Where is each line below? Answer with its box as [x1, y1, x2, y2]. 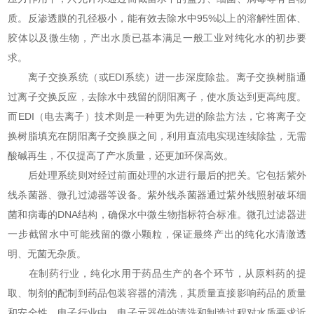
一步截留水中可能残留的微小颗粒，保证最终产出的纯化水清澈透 [8, 228, 306, 240]
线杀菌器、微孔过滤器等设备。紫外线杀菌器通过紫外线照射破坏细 [8, 189, 306, 201]
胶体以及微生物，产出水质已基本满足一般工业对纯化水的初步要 [8, 32, 306, 44]
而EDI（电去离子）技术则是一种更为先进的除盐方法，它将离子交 [8, 111, 306, 123]
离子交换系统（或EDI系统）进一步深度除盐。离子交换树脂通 [8, 71, 306, 83]
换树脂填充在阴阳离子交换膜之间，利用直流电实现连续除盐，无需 [8, 130, 306, 142]
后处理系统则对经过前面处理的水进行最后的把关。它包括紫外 [8, 170, 306, 182]
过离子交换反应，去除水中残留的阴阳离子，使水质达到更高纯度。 [8, 91, 306, 103]
